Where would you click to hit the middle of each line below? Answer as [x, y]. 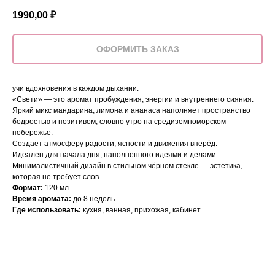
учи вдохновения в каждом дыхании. [76, 89]
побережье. [33, 133]
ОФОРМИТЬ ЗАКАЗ [137, 49]
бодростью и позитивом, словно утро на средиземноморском [119, 122]
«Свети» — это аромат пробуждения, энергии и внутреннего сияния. [133, 100]
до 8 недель [93, 199]
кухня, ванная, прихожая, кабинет [141, 210]
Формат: [28, 188]
